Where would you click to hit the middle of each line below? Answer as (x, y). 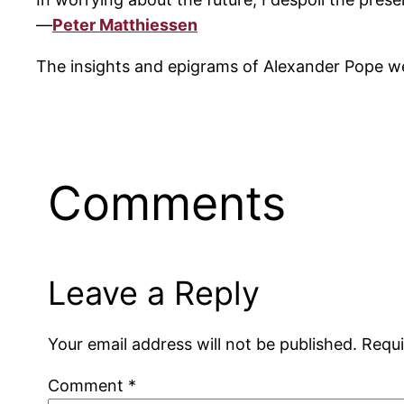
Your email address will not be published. (203, 344)
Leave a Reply (154, 293)
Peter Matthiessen (125, 25)
